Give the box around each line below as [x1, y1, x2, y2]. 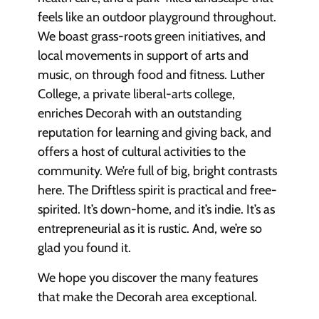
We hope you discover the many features [37, 269, 258, 286]
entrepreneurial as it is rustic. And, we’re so [37, 221, 262, 237]
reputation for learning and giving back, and [37, 125, 271, 141]
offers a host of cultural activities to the [37, 144, 246, 160]
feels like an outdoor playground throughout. [37, 9, 276, 26]
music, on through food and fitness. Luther [37, 67, 265, 83]
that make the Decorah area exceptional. [37, 288, 257, 305]
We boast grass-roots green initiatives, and [37, 28, 266, 45]
